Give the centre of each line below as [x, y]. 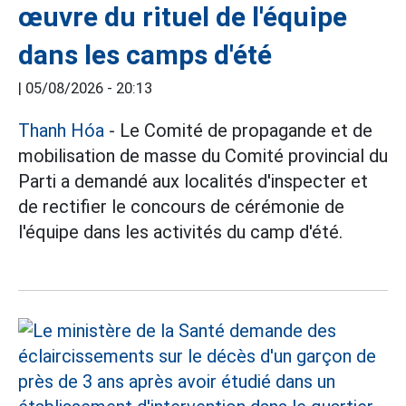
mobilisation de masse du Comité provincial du [203, 156]
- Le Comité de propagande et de [238, 130]
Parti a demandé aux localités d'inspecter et [193, 181]
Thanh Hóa [61, 130]
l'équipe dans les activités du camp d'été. [180, 232]
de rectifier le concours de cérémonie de [181, 207]
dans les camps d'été [145, 55]
